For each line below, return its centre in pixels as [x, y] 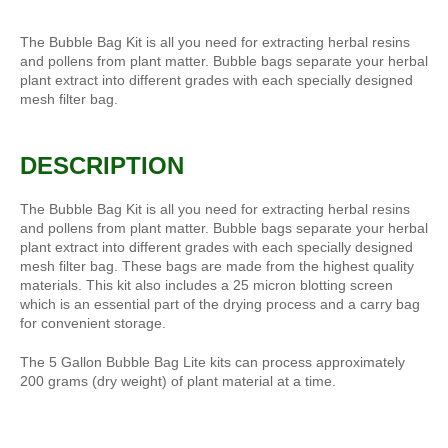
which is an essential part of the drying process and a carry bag [220, 303]
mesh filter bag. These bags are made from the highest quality [217, 265]
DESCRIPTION [102, 166]
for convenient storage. [93, 322]
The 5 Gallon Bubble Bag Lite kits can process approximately [212, 361]
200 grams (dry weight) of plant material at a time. [178, 380]
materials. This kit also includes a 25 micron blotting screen [206, 284]
